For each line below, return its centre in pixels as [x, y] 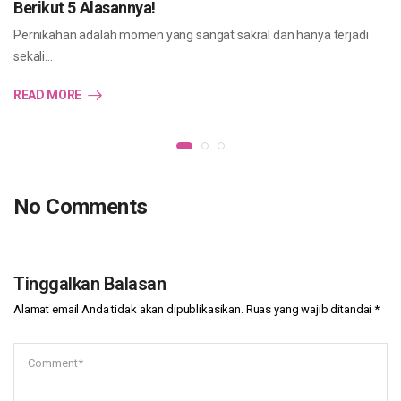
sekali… [34, 56]
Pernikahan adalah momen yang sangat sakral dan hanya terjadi [191, 35]
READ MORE [47, 95]
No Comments [81, 207]
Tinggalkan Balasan [90, 284]
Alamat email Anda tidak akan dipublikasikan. [128, 309]
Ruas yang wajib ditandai [310, 309]
